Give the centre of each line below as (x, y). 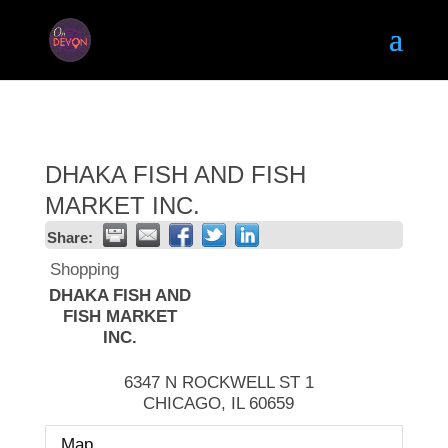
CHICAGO (182, 403)
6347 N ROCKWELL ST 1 (218, 382)
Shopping (84, 269)
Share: (69, 237)
